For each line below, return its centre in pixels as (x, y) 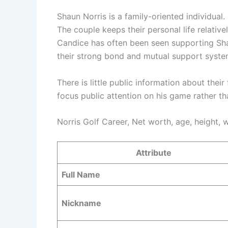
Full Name (81, 174)
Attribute (154, 152)
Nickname (81, 203)
